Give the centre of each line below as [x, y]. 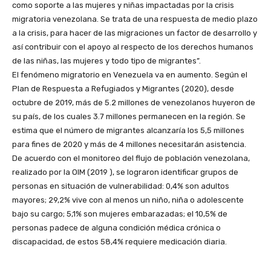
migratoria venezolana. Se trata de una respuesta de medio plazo [135, 19]
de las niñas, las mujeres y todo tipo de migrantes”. [106, 60]
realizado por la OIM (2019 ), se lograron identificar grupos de [125, 172]
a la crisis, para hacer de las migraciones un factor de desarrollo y [135, 33]
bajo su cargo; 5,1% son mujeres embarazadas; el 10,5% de [120, 214]
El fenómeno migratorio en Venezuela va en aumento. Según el [130, 74]
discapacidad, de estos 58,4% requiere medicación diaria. [119, 241]
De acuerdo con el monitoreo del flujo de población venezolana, [131, 158]
